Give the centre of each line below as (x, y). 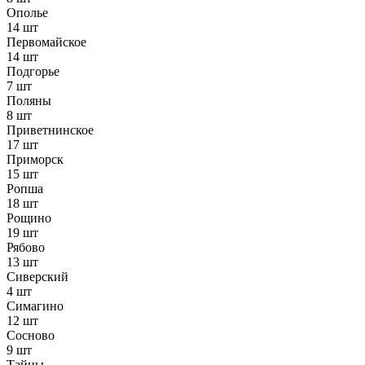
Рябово (26, 248)
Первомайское (46, 42)
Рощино (29, 218)
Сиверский (37, 277)
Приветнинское (50, 130)
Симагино (35, 306)
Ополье (27, 13)
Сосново (31, 336)
